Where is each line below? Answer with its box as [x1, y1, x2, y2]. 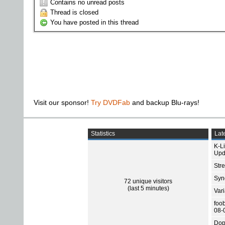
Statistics [89, 130, 115, 137]
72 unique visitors [124, 177, 172, 185]
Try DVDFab [91, 98, 130, 106]
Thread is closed [50, 8, 98, 16]
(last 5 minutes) [127, 184, 169, 192]
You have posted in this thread [50, 18, 139, 26]
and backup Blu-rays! [130, 98, 199, 106]
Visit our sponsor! [34, 98, 91, 106]
